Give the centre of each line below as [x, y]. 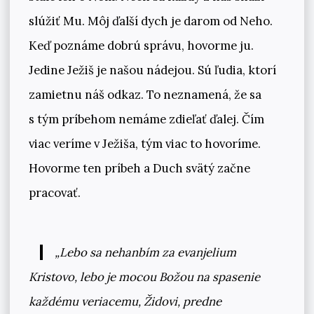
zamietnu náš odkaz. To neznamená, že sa [145, 94]
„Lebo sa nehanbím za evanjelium [146, 253]
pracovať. [54, 192]
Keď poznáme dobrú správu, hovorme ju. [141, 45]
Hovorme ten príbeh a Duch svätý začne [139, 168]
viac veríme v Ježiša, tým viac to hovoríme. [144, 143]
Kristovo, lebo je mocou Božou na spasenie [144, 277]
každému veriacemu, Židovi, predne [125, 302]
